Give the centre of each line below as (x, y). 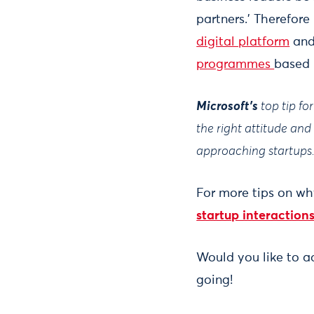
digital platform (243, 42)
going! (215, 280)
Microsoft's (229, 106)
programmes (235, 64)
